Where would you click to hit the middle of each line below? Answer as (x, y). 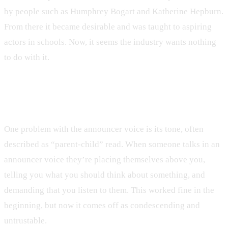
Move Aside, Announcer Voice (92, 98)
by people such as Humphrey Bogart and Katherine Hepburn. (114, 11)
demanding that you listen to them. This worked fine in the (109, 190)
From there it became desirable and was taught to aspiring (108, 26)
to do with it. (27, 57)
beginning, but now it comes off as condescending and (102, 206)
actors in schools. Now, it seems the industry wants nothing (110, 42)
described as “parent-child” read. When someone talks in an (112, 145)
